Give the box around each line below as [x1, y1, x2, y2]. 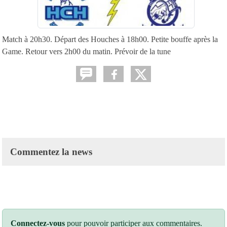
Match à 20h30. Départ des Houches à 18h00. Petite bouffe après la [2, 34, 218, 44]
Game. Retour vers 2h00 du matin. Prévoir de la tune [2, 47, 171, 56]
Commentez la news [10, 146, 92, 157]
